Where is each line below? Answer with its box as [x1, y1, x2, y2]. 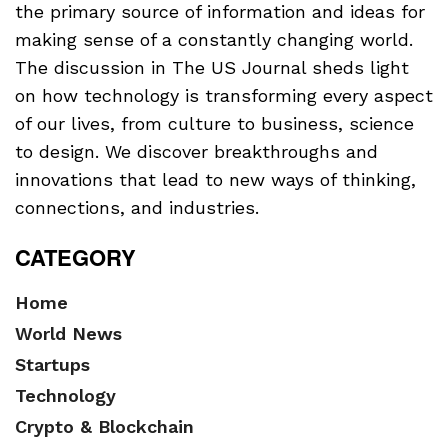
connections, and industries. [15, 196, 259, 218]
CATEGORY [15, 240, 136, 273]
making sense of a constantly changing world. [15, 28, 413, 50]
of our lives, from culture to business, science [15, 112, 414, 134]
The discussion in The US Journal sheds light [15, 56, 409, 78]
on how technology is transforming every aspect [15, 84, 433, 106]
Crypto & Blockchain [15, 415, 194, 437]
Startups [15, 353, 90, 375]
